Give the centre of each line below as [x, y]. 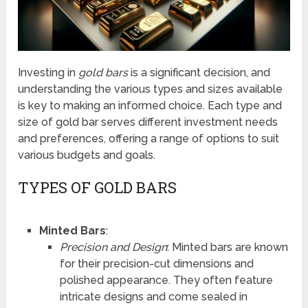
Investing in [48, 72]
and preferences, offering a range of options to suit [149, 138]
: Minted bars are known [227, 247]
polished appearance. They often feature [166, 280]
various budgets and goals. [87, 155]
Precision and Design [113, 247]
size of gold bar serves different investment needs [148, 122]
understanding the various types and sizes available [151, 89]
